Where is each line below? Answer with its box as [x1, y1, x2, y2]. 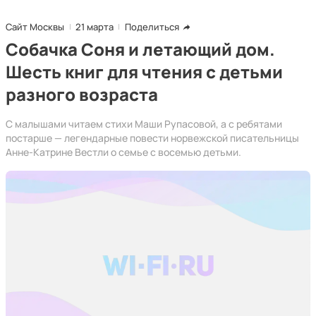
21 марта [75, 20, 114, 33]
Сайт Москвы [6, 20, 64, 33]
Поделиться [125, 20, 179, 33]
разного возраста [6, 83, 158, 106]
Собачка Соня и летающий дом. [6, 37, 275, 61]
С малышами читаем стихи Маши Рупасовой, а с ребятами [6, 117, 282, 130]
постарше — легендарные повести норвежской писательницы [6, 131, 299, 145]
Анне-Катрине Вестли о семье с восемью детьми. [6, 145, 241, 159]
